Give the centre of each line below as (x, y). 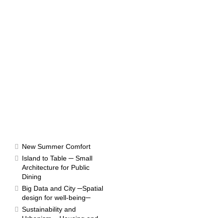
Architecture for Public (56, 167)
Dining (32, 177)
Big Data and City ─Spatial (63, 188)
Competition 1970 (145, 176)
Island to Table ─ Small (57, 158)
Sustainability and (49, 209)
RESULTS (31, 130)
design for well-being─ (56, 198)
